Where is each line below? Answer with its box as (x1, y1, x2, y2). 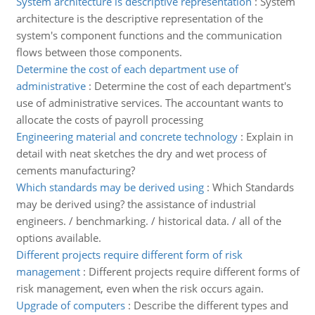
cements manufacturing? (15, 163, 135, 177)
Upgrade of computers (15, 298, 125, 312)
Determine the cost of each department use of (15, 62, 238, 76)
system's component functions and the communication (15, 28, 282, 42)
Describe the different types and (133, 298, 288, 312)
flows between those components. (15, 45, 182, 59)
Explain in (245, 129, 293, 143)
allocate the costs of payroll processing (15, 112, 203, 127)
